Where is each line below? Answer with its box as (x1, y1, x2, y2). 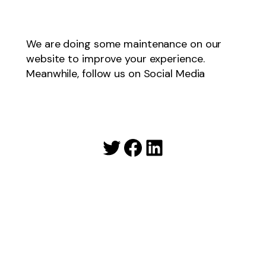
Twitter (100, 132, 169, 161)
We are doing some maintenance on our (26, 36, 222, 51)
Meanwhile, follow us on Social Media (26, 66, 205, 81)
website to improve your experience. (26, 51, 205, 66)
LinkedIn (143, 132, 223, 161)
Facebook (122, 132, 215, 161)
